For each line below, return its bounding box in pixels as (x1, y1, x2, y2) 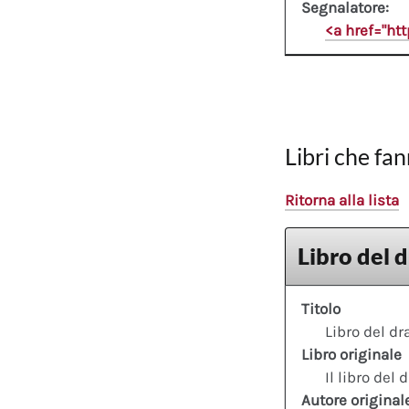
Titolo (301, 299, 341, 319)
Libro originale (301, 345, 402, 364)
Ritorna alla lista (285, 190, 399, 209)
